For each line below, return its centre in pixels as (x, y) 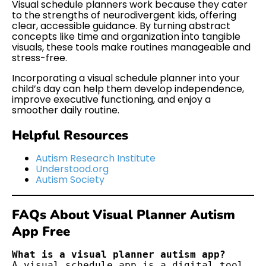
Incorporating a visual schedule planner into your (126, 78)
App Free (41, 231)
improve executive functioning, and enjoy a (111, 100)
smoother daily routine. (66, 110)
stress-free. (39, 58)
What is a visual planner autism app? (119, 254)
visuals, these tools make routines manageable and (131, 47)
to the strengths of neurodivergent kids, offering (124, 15)
